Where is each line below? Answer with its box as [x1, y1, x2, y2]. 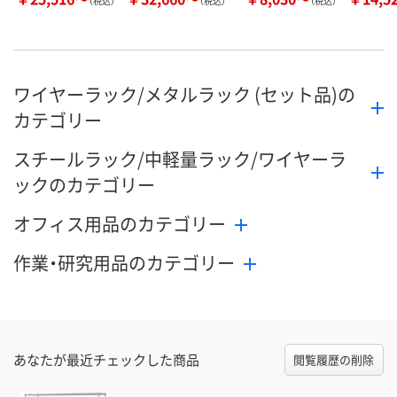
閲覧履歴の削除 [293, 351, 375, 369]
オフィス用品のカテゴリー [13, 211, 226, 237]
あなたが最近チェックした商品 [13, 350, 199, 370]
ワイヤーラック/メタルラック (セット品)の [13, 82, 355, 108]
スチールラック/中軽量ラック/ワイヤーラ [13, 146, 346, 173]
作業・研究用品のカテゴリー [13, 250, 235, 276]
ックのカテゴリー [13, 172, 155, 198]
